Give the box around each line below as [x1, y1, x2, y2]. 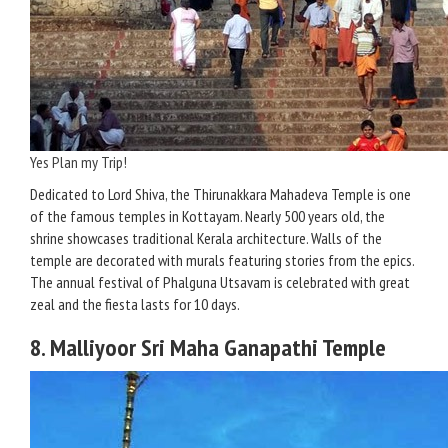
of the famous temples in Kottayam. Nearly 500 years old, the [30, 206, 385, 226]
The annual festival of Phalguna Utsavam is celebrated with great [30, 272, 410, 292]
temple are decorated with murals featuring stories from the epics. [30, 250, 414, 270]
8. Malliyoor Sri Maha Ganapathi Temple [30, 332, 386, 363]
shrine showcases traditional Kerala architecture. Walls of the [30, 228, 382, 248]
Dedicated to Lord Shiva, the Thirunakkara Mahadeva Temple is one [30, 184, 411, 204]
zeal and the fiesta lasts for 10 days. [30, 294, 240, 314]
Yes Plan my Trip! [30, 152, 127, 172]
